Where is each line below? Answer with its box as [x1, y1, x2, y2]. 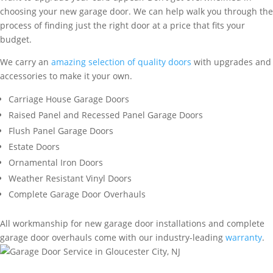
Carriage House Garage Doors [9, 93, 129, 105]
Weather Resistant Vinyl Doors [9, 172, 132, 184]
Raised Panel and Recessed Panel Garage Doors [9, 109, 203, 121]
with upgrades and [191, 56, 271, 68]
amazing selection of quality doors [51, 56, 191, 68]
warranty [225, 232, 262, 243]
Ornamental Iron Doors [9, 157, 103, 168]
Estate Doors [9, 141, 60, 152]
